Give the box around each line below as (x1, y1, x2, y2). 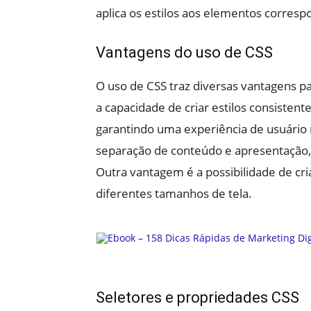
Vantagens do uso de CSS (96, 44, 273, 61)
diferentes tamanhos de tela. (96, 185, 252, 201)
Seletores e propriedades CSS (96, 288, 299, 306)
